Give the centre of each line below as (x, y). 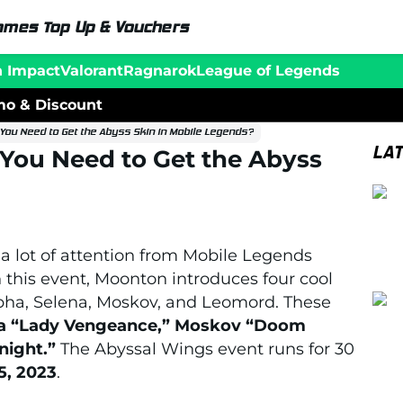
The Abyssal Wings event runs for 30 (205, 349)
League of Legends (268, 70)
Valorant (92, 70)
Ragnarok (160, 70)
